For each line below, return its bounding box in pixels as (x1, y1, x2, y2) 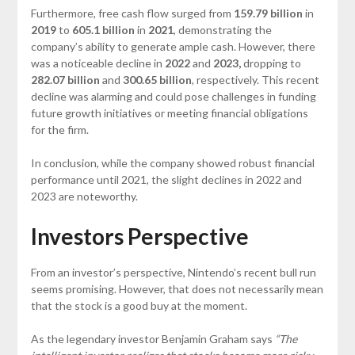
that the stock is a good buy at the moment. (30, 298, 247, 312)
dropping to (240, 55, 301, 70)
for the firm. (30, 122, 89, 136)
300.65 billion (122, 72, 192, 86)
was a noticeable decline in (30, 55, 165, 70)
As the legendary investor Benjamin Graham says (30, 331, 275, 345)
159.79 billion (233, 6, 303, 20)
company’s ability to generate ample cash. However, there (30, 39, 315, 53)
